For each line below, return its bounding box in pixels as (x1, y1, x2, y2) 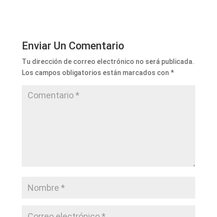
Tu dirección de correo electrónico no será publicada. (21, 57, 194, 65)
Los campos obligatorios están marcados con (21, 68, 170, 77)
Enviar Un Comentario (21, 39, 124, 52)
